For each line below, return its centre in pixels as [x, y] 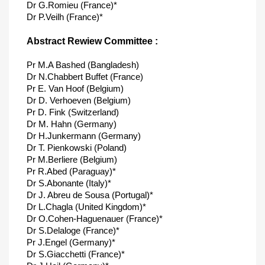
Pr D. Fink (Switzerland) [73, 112]
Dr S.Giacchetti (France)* [76, 254]
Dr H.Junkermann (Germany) [84, 136]
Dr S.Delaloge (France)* [73, 230]
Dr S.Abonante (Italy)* [69, 183]
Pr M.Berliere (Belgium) [72, 159]
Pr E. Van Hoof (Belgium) [75, 88]
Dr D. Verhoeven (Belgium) [79, 100]
